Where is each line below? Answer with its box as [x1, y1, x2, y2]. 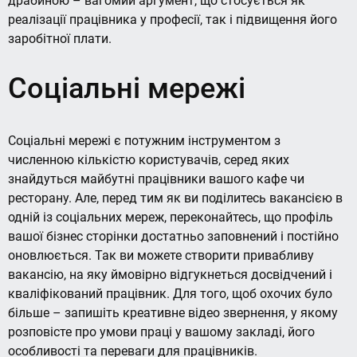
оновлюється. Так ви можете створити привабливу [8, 247, 314, 263]
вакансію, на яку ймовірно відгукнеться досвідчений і [8, 266, 332, 282]
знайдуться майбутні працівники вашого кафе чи [8, 171, 304, 186]
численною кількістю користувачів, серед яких [8, 151, 289, 167]
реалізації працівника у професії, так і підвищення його [8, 12, 337, 28]
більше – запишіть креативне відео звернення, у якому [8, 304, 338, 320]
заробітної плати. [8, 31, 112, 47]
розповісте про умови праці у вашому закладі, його [8, 324, 315, 339]
